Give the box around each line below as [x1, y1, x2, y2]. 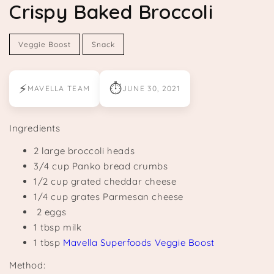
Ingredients [9, 122, 61, 135]
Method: [9, 259, 46, 272]
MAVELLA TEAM [27, 84, 91, 94]
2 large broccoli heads [34, 145, 135, 157]
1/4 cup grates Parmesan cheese [34, 191, 183, 203]
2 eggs [34, 206, 67, 218]
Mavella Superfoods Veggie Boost [63, 237, 215, 249]
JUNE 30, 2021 [122, 84, 180, 94]
